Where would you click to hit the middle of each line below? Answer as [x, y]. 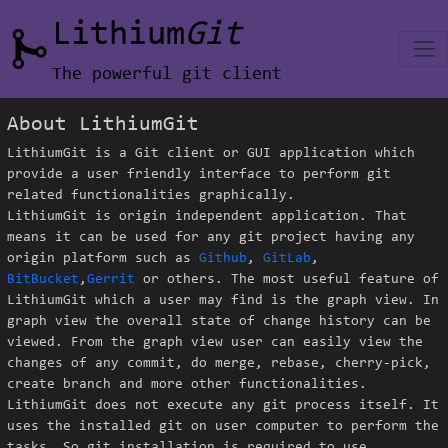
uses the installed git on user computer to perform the [223, 427]
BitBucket [43, 280]
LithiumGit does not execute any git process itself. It [223, 406]
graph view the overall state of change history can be [219, 322]
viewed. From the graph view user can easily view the [215, 343]
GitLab [287, 259]
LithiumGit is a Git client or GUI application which [211, 154]
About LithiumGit [103, 124]
